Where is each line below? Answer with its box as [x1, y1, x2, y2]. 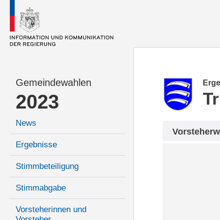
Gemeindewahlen [16, 77, 91, 88]
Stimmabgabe [16, 183, 66, 193]
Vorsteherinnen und [16, 205, 86, 215]
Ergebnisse [16, 140, 57, 150]
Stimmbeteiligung [16, 162, 79, 171]
